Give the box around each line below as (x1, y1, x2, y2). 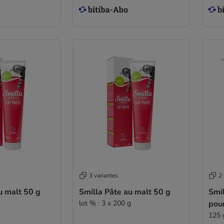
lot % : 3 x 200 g (78, 198, 131, 208)
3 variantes (88, 171, 118, 179)
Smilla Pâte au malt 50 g (78, 186, 170, 197)
